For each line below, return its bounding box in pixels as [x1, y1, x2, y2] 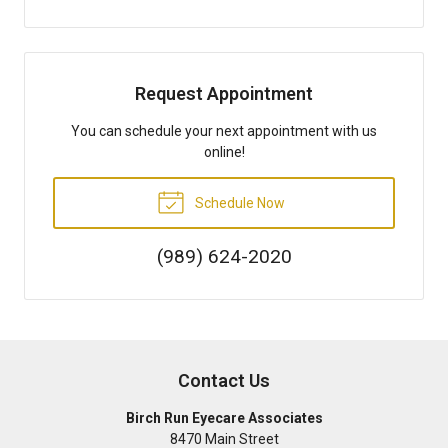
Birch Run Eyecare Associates [125, 409, 323, 426]
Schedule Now [191, 194, 285, 211]
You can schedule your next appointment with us [71, 122, 377, 139]
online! [203, 143, 245, 160]
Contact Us [178, 369, 270, 391]
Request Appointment [135, 82, 313, 104]
